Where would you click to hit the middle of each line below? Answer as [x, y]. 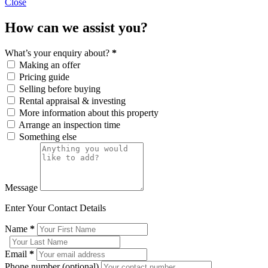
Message [22, 188]
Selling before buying [60, 89]
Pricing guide [44, 77]
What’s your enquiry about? [58, 53]
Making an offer [50, 65]
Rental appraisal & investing [72, 101]
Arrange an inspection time [69, 125]
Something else [48, 137]
